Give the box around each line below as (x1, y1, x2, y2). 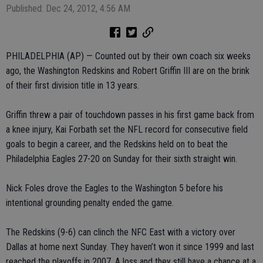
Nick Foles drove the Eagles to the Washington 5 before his (6, 183, 223, 194)
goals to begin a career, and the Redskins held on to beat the (6, 139, 228, 150)
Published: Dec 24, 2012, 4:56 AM (6, 3, 130, 14)
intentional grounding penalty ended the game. (6, 197, 174, 208)
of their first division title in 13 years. (6, 80, 139, 91)
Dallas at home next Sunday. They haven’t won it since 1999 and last (6, 241, 254, 252)
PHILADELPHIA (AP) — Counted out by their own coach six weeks (6, 50, 251, 62)
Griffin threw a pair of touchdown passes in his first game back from (6, 109, 254, 120)
